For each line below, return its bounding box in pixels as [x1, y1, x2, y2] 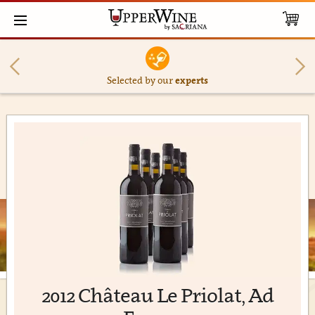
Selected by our [106, 75, 175, 86]
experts [174, 75, 208, 86]
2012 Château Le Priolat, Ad [41, 283, 274, 307]
